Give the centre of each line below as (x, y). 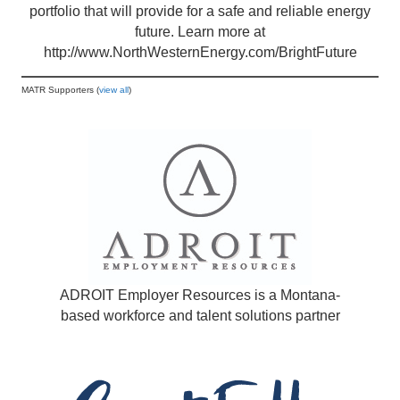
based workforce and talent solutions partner (200, 316)
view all (114, 90)
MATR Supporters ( (60, 90)
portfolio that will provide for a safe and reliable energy (200, 11)
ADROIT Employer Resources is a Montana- (200, 295)
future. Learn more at (200, 32)
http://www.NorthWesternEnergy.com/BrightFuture (200, 52)
